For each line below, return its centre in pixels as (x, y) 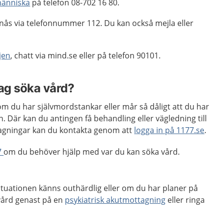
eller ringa (185, 200)
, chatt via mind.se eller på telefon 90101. (86, 55)
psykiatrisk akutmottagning (115, 200)
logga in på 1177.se (169, 130)
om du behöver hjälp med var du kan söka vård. (93, 152)
